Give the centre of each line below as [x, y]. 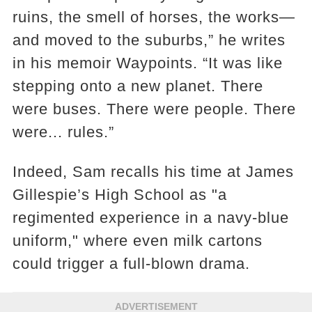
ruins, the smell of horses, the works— [154, 17]
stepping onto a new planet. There [138, 86]
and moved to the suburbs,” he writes [149, 40]
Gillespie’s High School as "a [119, 195]
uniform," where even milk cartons [137, 241]
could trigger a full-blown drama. [131, 264]
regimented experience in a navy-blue [150, 218]
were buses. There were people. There [154, 109]
